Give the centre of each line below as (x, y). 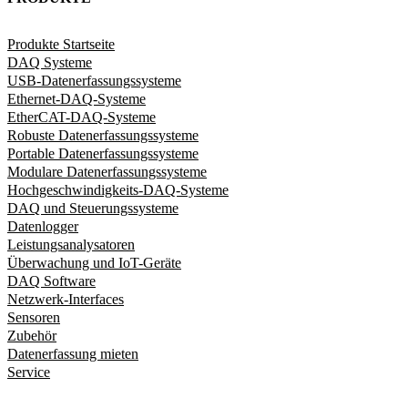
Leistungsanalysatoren (71, 244)
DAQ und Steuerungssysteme (93, 208)
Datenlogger (43, 226)
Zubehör (32, 335)
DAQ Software (51, 280)
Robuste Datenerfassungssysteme (103, 135)
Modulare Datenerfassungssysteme (107, 171)
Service (29, 372)
